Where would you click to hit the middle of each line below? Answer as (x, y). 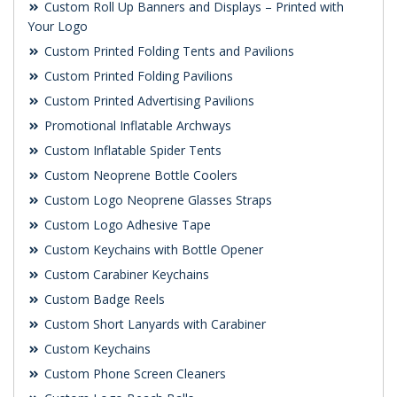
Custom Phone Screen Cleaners (133, 374)
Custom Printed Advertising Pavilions (148, 101)
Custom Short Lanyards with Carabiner (153, 324)
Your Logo (58, 27)
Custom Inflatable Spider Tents (131, 151)
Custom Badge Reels (103, 300)
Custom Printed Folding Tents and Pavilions (167, 51)
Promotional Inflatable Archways (136, 126)
